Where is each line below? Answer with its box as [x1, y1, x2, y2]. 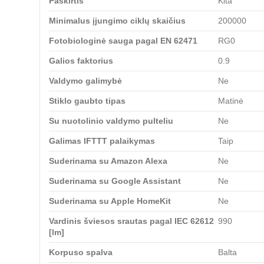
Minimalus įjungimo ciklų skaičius [49, 15, 186, 25]
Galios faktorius [49, 55, 113, 65]
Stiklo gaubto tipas [49, 95, 126, 105]
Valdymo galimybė [49, 75, 122, 85]
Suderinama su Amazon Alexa [49, 156, 167, 166]
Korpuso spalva [49, 247, 113, 257]
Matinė [218, 95, 243, 105]
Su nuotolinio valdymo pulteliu [49, 115, 173, 126]
